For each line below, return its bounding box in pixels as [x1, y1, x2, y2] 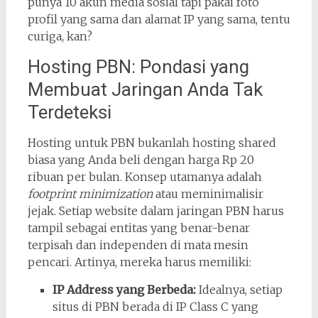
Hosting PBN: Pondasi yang [27, 56, 249, 77]
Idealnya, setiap [195, 283, 283, 297]
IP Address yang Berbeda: [52, 283, 196, 297]
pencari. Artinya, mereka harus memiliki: [27, 255, 251, 269]
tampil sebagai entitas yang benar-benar [27, 221, 250, 235]
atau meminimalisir [152, 187, 263, 201]
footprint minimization [27, 187, 153, 201]
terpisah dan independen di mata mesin [27, 238, 248, 252]
